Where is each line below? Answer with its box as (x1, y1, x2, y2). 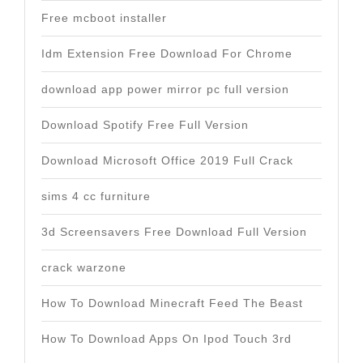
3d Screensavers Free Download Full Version (41, 225, 307, 238)
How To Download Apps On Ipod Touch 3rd (41, 332, 292, 345)
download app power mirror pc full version (41, 83, 289, 96)
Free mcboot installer (41, 11, 167, 24)
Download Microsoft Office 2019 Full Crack (41, 154, 293, 167)
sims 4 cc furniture (41, 190, 151, 203)
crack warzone (41, 261, 126, 274)
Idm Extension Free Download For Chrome (41, 47, 293, 60)
